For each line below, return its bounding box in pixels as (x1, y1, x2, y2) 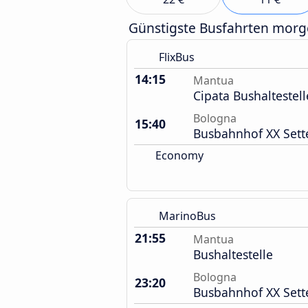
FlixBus (159, 49, 195, 65)
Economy (153, 148, 203, 163)
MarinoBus (159, 208, 216, 223)
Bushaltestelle (193, 246, 273, 263)
